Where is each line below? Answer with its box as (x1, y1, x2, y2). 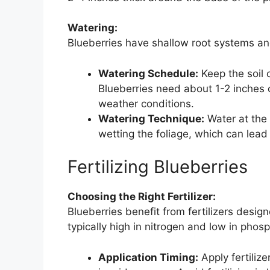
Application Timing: (98, 251, 198, 263)
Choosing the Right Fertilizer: (67, 190, 216, 203)
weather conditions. (98, 97, 194, 110)
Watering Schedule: (98, 67, 198, 80)
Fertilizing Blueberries (67, 156, 248, 178)
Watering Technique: (98, 112, 204, 125)
